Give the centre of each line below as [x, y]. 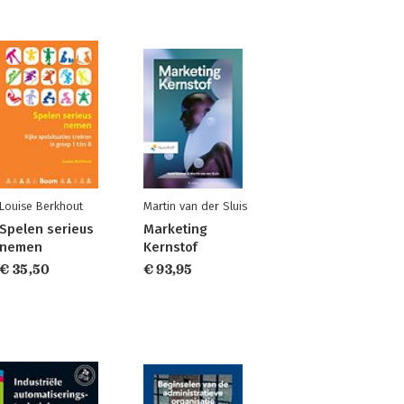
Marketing [175, 229]
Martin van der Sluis [195, 206]
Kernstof [170, 247]
